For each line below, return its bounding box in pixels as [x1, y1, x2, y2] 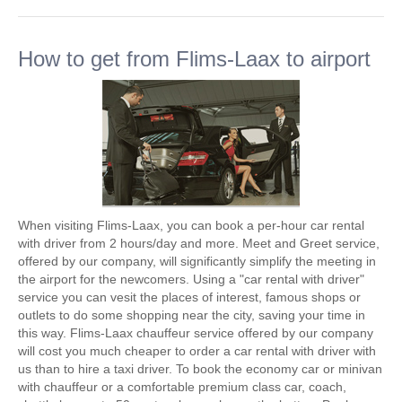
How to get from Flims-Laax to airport [18, 47, 371, 71]
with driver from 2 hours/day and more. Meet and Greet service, [18, 236, 380, 250]
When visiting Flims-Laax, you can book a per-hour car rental [18, 218, 364, 232]
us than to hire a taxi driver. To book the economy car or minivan [18, 362, 382, 376]
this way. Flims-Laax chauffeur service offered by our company [18, 326, 373, 340]
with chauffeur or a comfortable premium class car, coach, [18, 380, 346, 394]
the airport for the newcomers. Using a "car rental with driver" [18, 272, 364, 286]
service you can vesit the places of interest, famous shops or [18, 290, 361, 304]
